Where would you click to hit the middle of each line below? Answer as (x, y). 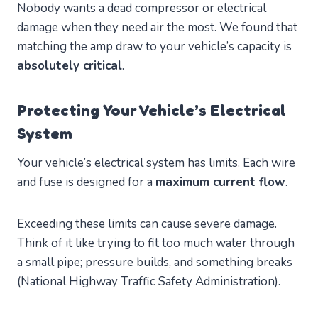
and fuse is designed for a (86, 182)
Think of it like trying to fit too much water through (156, 243)
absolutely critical (70, 66)
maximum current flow (220, 182)
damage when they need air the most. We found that (157, 28)
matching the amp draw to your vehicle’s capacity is (154, 47)
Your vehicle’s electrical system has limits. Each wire (156, 163)
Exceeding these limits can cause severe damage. (147, 224)
